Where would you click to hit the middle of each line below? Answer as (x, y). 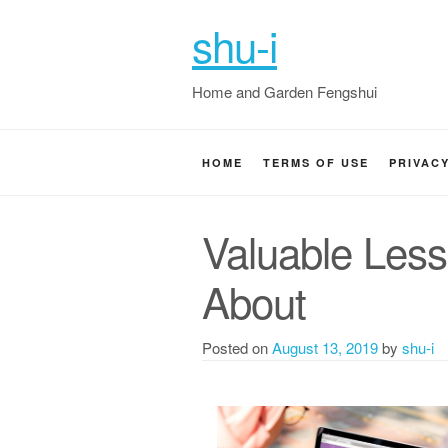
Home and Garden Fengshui (284, 91)
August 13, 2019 (325, 347)
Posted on (237, 347)
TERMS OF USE (316, 162)
